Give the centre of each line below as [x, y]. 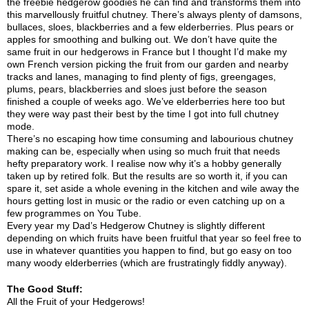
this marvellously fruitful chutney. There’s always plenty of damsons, [154, 15]
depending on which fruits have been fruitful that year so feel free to [154, 238]
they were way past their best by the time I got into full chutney [143, 114]
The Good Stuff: [45, 289]
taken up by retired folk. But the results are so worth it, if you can [147, 176]
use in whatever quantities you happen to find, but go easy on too [149, 251]
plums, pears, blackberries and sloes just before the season [137, 89]
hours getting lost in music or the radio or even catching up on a [146, 201]
